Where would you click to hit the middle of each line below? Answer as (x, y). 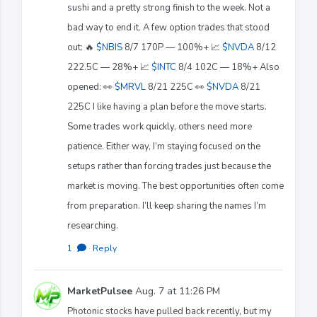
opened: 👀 (91, 87)
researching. (93, 225)
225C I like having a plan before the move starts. (167, 106)
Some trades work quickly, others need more (160, 126)
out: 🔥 (82, 47)
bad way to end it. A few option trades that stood (168, 27)
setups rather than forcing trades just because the (169, 166)
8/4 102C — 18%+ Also (228, 67)
